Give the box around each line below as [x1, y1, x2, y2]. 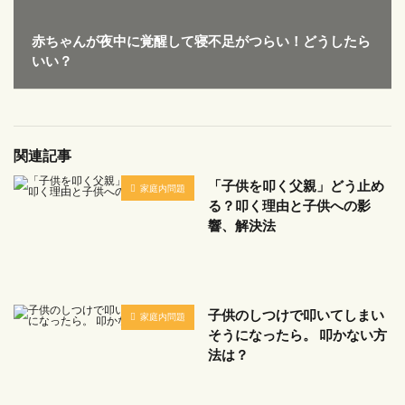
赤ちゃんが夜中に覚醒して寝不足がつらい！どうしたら [32, 33, 371, 50]
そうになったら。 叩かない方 [208, 325, 387, 343]
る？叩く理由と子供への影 [208, 197, 371, 214]
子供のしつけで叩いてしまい [208, 306, 384, 323]
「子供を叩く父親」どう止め [208, 177, 384, 194]
